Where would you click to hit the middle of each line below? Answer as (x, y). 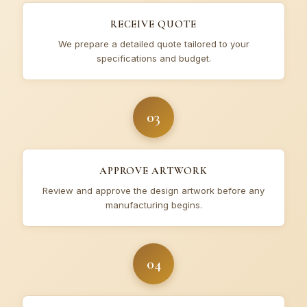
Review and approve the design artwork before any (153, 191)
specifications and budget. (153, 58)
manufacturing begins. (153, 205)
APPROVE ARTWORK (153, 171)
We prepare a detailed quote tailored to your (153, 44)
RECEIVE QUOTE (153, 24)
